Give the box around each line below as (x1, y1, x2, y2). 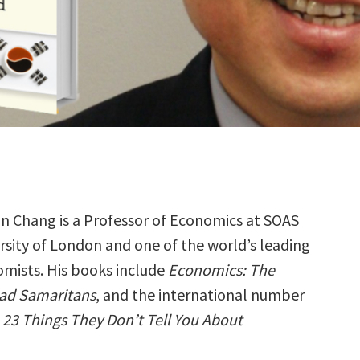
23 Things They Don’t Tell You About (2, 309, 243, 329)
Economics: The (168, 260, 275, 280)
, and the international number (96, 284, 305, 305)
